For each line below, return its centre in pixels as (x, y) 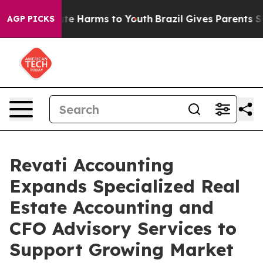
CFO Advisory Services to (123, 228)
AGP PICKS (31, 19)
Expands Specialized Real (125, 186)
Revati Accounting (92, 165)
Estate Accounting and (112, 207)
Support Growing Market (122, 249)
